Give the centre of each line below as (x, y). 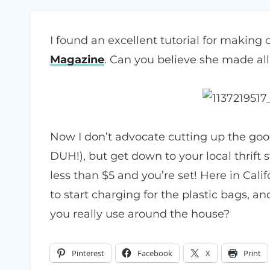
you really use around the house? (140, 214)
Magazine (77, 60)
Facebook (155, 253)
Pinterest (88, 253)
